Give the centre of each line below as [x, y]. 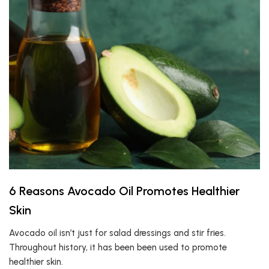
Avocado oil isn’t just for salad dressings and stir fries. [117, 233]
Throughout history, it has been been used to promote [118, 247]
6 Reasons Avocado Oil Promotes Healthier [124, 191]
